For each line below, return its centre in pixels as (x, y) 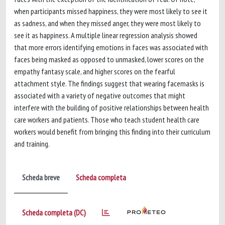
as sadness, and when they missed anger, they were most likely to (107, 23)
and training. (32, 144)
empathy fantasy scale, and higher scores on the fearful (95, 71)
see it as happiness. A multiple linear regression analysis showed (106, 35)
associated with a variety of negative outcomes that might (100, 95)
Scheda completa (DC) (54, 212)
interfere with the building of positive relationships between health (111, 107)
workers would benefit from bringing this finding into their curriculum (112, 132)
